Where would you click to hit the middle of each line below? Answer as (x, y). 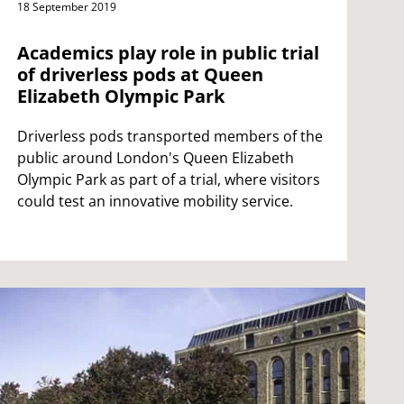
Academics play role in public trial (168, 52)
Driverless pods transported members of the (170, 136)
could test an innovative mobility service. (155, 201)
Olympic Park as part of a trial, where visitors (168, 179)
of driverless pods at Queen (140, 74)
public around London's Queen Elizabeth (155, 157)
